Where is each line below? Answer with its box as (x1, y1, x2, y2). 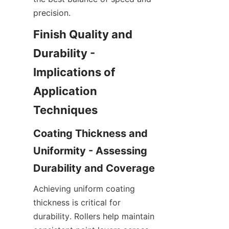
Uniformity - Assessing (33, 145, 147, 157)
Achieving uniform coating (33, 184, 135, 194)
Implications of (33, 65, 115, 79)
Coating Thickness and (33, 127, 148, 140)
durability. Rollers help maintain (33, 211, 154, 222)
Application (33, 84, 97, 98)
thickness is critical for (33, 197, 121, 208)
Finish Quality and (33, 28, 132, 41)
